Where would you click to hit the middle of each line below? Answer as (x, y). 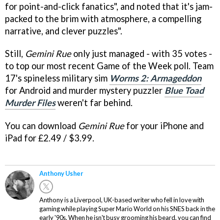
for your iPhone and (164, 126)
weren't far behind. (94, 103)
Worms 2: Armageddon (155, 78)
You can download (41, 126)
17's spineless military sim (57, 78)
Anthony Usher (61, 174)
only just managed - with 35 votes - (142, 54)
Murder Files (30, 103)
